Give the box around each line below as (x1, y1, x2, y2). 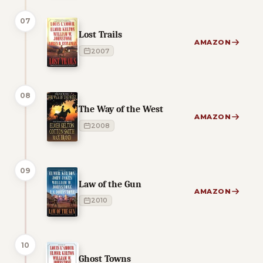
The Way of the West (79, 103, 163, 115)
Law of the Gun (79, 178, 141, 190)
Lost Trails (79, 29, 122, 41)
